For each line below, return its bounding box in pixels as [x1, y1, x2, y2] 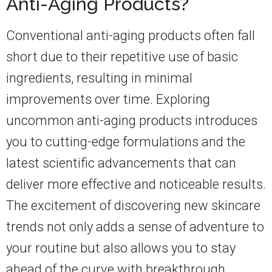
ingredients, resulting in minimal [6, 70, 192, 86]
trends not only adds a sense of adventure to [6, 219, 264, 235]
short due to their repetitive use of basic [6, 49, 238, 65]
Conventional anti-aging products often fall [6, 28, 255, 44]
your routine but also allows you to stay [6, 240, 236, 256]
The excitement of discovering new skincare [6, 198, 260, 214]
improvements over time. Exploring [6, 92, 210, 107]
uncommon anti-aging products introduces [6, 113, 257, 129]
